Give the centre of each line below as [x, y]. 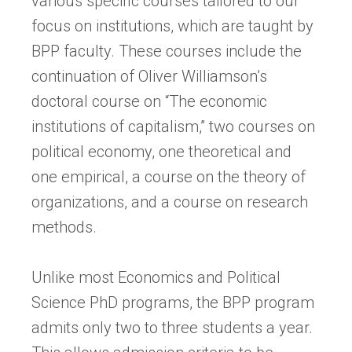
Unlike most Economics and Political [156, 277]
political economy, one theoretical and [161, 151]
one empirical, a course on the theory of [169, 176]
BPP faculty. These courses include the [167, 51]
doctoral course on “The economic [149, 101]
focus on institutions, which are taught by [172, 26]
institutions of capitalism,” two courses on [173, 126]
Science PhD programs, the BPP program [173, 302]
